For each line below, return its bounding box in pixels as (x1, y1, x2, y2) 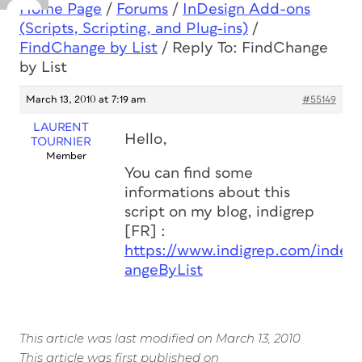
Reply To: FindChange (172, 40, 328, 56)
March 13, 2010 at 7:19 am (26, 95, 145, 105)
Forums (116, 2, 168, 17)
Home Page (19, 2, 102, 17)
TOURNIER (31, 136, 91, 148)
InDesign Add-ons (183, 2, 310, 17)
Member (45, 151, 86, 162)
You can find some (124, 166, 253, 181)
